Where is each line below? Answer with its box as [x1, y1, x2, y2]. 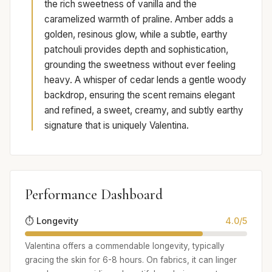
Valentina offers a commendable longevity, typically [25, 240, 225, 251]
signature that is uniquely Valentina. [44, 119, 189, 131]
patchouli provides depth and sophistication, [44, 43, 228, 55]
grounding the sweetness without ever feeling [44, 58, 236, 70]
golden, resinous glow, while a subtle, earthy [44, 28, 228, 40]
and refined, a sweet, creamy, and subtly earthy [44, 104, 243, 116]
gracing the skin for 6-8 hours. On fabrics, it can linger [25, 254, 237, 265]
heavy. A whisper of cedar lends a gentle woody [44, 73, 246, 86]
